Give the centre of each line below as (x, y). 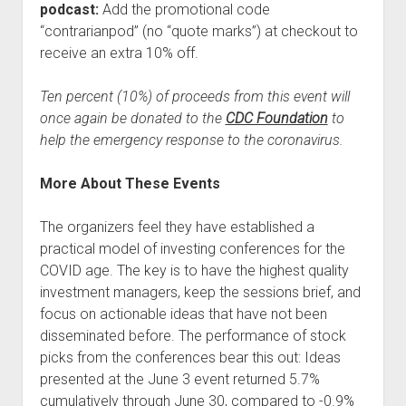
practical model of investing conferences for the (192, 248)
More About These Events (130, 183)
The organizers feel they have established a (177, 227)
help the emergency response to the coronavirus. (191, 140)
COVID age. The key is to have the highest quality (194, 270)
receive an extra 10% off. (119, 53)
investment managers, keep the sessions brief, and (200, 292)
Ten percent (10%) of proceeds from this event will (194, 96)
